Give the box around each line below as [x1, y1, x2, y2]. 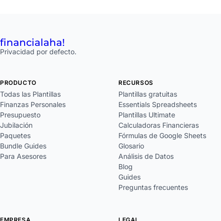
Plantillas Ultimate [118, 110, 175, 119]
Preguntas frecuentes [118, 183, 188, 191]
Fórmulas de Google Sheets [118, 131, 206, 140]
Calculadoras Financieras [118, 120, 199, 129]
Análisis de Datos [118, 151, 174, 160]
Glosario [118, 141, 144, 150]
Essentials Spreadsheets [118, 100, 197, 109]
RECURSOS [118, 78, 153, 86]
